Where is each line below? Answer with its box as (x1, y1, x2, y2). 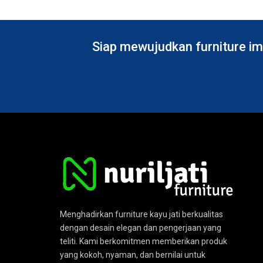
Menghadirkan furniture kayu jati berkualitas (60, 209, 223, 219)
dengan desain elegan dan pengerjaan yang (60, 222, 221, 232)
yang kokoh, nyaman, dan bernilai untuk (60, 249, 205, 259)
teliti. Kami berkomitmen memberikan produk (60, 236, 227, 246)
